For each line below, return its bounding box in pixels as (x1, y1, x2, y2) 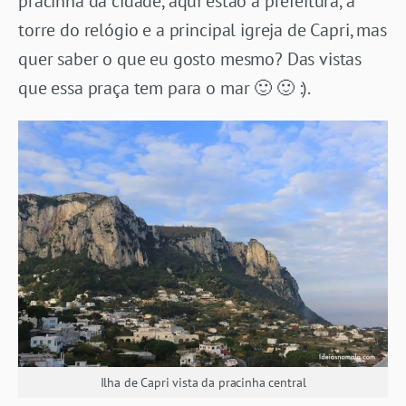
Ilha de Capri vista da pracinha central (100, 373, 306, 391)
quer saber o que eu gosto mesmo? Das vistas (18, 46, 362, 71)
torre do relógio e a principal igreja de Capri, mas (18, 17, 387, 42)
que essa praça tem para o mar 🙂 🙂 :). (18, 75, 312, 100)
